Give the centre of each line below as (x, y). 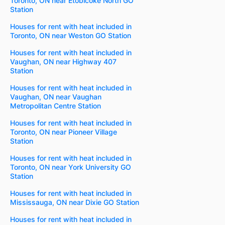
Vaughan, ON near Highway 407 (63, 61)
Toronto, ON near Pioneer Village (64, 132)
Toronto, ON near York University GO (71, 167)
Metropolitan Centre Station (55, 105)
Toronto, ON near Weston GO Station (71, 35)
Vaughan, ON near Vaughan (56, 96)
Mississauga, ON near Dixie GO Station (75, 202)
